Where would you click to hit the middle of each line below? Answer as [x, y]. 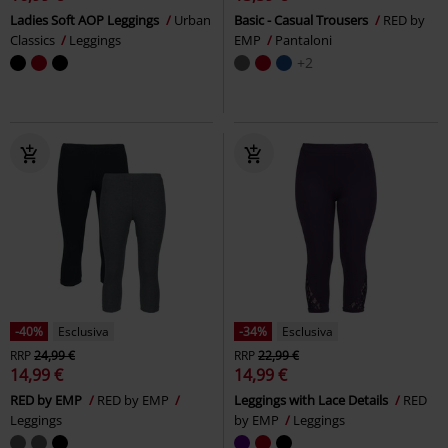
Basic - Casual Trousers [302, 19]
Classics [34, 39]
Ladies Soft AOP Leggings [86, 19]
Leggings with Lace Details [312, 399]
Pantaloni [303, 39]
